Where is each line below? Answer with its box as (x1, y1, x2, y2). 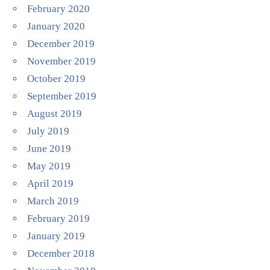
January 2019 (27, 230, 86, 242)
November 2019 (27, 55, 96, 67)
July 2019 (27, 125, 70, 137)
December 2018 (27, 247, 95, 259)
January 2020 (27, 20, 86, 32)
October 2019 (27, 72, 86, 84)
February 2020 (27, 2, 90, 14)
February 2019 (27, 212, 90, 224)
